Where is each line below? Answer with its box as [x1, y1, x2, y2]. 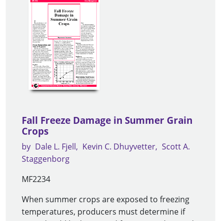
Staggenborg [22, 153, 70, 165]
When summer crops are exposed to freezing [22, 194, 189, 205]
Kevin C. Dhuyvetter [82, 141, 155, 152]
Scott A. [162, 141, 190, 152]
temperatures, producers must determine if [22, 206, 185, 218]
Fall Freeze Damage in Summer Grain [22, 114, 192, 127]
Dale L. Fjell [35, 141, 76, 152]
